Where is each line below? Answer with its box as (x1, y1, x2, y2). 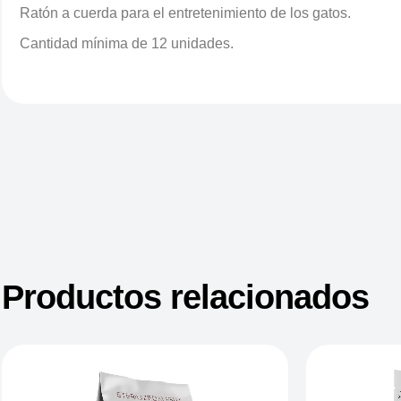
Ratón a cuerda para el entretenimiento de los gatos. (20, 5, 351, 21)
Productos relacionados (2, 278, 369, 316)
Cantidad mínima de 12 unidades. (20, 36, 234, 51)
